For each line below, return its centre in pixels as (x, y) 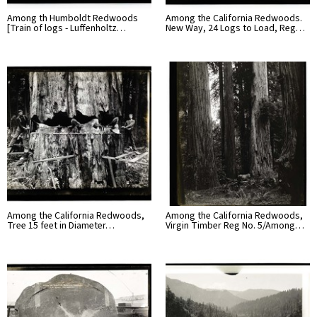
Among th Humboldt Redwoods (73, 18)
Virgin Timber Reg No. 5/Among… (235, 225)
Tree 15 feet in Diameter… (61, 225)
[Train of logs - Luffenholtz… (67, 28)
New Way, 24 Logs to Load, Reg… (235, 28)
